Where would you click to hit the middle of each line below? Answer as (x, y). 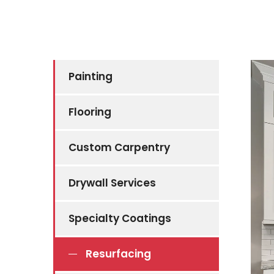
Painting (91, 76)
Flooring (90, 112)
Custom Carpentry (119, 147)
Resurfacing (118, 254)
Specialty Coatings (120, 218)
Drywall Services (112, 183)
